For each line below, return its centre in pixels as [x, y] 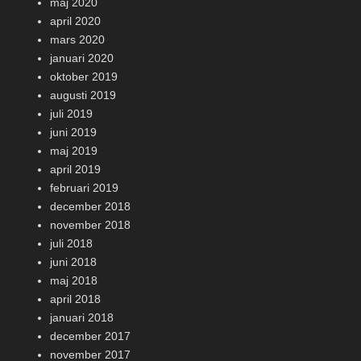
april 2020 [75, 21]
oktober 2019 [84, 77]
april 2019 [75, 169]
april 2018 [75, 299]
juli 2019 [71, 114]
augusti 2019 [83, 95]
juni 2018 [73, 262]
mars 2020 [77, 39]
